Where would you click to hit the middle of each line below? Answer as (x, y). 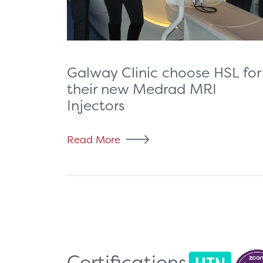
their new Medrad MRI (142, 88)
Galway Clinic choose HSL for (164, 72)
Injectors (96, 105)
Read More (94, 139)
